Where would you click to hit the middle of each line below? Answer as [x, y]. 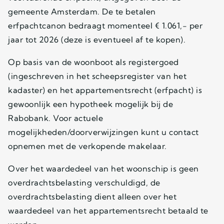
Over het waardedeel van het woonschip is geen [103, 168]
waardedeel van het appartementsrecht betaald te [108, 210]
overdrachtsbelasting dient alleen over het [92, 196]
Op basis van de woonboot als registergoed [93, 62]
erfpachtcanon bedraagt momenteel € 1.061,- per [105, 25]
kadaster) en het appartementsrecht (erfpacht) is [105, 90]
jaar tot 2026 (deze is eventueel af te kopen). [97, 39]
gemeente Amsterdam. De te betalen [82, 11]
